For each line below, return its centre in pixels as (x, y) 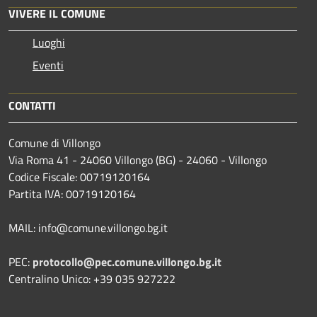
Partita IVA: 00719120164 (72, 194)
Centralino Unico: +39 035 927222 (92, 279)
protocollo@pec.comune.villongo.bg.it (127, 262)
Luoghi (49, 43)
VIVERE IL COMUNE (57, 14)
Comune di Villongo (54, 143)
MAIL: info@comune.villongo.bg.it (88, 228)
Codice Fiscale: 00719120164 (79, 177)
